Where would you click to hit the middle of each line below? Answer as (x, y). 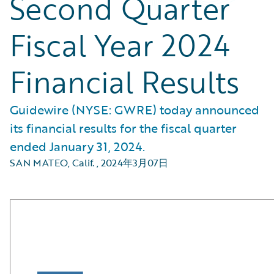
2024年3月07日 (135, 163)
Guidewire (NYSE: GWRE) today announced (135, 109)
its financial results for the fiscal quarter (123, 128)
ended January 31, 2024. (77, 146)
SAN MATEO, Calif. (52, 163)
